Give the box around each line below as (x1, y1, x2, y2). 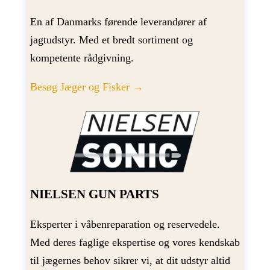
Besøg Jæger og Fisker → (30, 81, 143, 93)
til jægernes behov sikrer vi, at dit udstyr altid (30, 254, 230, 267)
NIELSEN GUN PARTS (30, 186, 159, 201)
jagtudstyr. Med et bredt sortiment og (30, 34, 193, 46)
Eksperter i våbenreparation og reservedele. (30, 218, 220, 231)
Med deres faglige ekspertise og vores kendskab (30, 236, 240, 249)
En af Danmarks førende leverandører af (30, 16, 207, 28)
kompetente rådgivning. (30, 52, 134, 64)
